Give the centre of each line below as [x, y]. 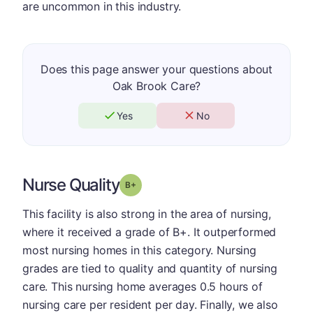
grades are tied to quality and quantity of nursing [150, 268]
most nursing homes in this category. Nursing [139, 250]
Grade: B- [155, 184]
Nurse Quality [71, 184]
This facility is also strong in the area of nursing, [147, 213]
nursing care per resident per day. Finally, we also [150, 304]
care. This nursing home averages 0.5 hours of [143, 286]
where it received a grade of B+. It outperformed [150, 232]
